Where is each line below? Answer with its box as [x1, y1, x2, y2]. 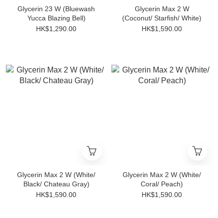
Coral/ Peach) [141, 180, 183, 188]
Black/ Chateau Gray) [23, 180, 90, 188]
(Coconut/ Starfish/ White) [122, 14, 201, 22]
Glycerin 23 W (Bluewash [18, 5, 95, 13]
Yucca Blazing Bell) [27, 14, 86, 22]
